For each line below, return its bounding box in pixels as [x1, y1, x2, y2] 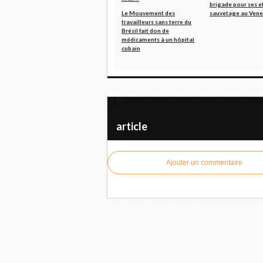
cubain [122, 45, 140, 52]
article [116, 120, 147, 133]
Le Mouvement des [122, 9, 175, 16]
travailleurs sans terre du [122, 18, 191, 25]
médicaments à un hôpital [122, 36, 194, 43]
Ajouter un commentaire [166, 159, 242, 167]
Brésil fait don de [122, 27, 169, 34]
